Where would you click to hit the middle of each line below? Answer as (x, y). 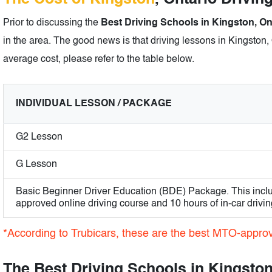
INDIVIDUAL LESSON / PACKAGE (94, 104)
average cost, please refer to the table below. (99, 60)
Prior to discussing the (52, 23)
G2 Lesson (39, 138)
